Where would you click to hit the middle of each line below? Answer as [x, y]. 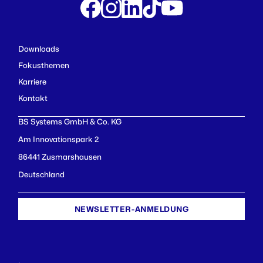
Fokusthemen [44, 65]
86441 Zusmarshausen [60, 156]
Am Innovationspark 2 [58, 139]
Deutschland [41, 174]
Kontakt [33, 98]
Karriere [32, 81]
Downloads [39, 48]
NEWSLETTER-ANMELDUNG [131, 209]
